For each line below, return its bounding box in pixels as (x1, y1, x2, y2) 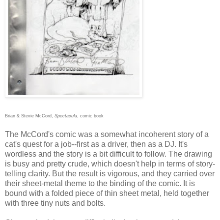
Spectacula (55, 113, 77, 118)
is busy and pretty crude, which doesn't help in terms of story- (5, 159, 215, 168)
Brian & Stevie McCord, (5, 113, 55, 118)
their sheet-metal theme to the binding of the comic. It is (5, 179, 195, 188)
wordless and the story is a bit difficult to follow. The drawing (5, 149, 212, 158)
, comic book (77, 113, 104, 118)
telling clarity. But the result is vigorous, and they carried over (5, 169, 215, 178)
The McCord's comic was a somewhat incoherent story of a (5, 130, 209, 138)
